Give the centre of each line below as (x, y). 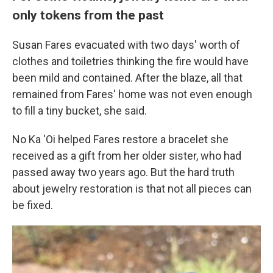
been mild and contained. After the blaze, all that (127, 78)
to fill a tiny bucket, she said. (80, 111)
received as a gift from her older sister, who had (127, 156)
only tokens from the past (88, 15)
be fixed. (33, 205)
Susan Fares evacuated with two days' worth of (126, 45)
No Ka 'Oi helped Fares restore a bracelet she (120, 140)
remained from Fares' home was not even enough (132, 94)
